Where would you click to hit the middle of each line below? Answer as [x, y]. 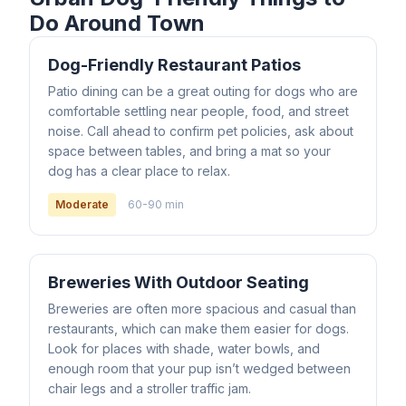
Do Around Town [117, 23]
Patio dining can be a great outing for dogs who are [203, 91]
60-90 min [156, 204]
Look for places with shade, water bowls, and [184, 348]
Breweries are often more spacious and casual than [202, 309]
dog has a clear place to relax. [139, 171]
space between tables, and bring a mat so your [189, 151]
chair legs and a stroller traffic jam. [150, 388]
